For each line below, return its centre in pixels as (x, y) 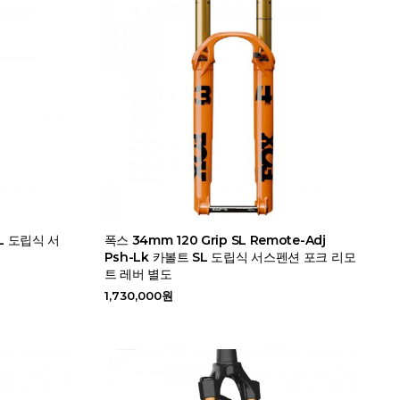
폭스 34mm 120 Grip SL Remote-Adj (215, 240)
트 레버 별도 (138, 274)
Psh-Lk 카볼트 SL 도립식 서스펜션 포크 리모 (230, 257)
